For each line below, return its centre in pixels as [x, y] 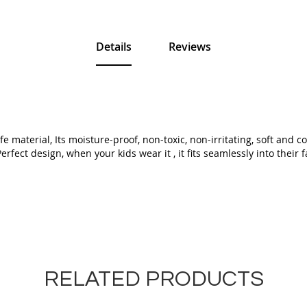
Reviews [190, 47]
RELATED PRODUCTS [153, 280]
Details [114, 47]
